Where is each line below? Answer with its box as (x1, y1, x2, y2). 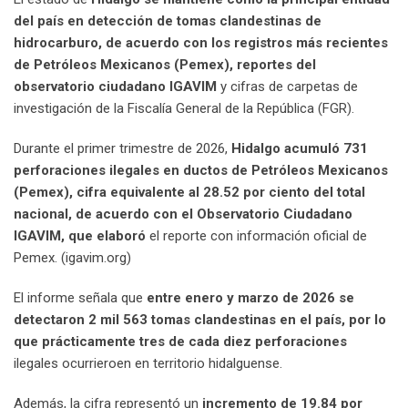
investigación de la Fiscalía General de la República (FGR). (14, 100, 354, 117)
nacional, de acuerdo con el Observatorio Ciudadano (14, 206, 352, 223)
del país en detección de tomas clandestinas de (14, 13, 321, 30)
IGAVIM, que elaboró (14, 228, 146, 245)
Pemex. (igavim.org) (14, 250, 131, 267)
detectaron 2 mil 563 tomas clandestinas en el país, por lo (14, 311, 386, 329)
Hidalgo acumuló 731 (231, 140, 368, 158)
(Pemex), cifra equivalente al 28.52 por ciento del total (14, 184, 365, 201)
